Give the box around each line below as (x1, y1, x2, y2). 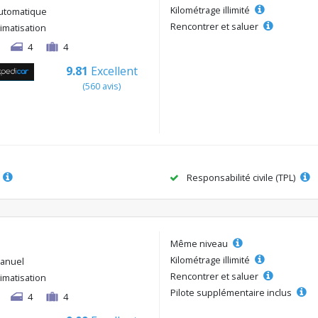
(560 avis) (82, 79, 121, 92)
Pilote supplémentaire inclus (170, 285, 294, 299)
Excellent (90, 63, 138, 79)
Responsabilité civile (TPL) (185, 170, 297, 184)
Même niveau (170, 236, 230, 250)
